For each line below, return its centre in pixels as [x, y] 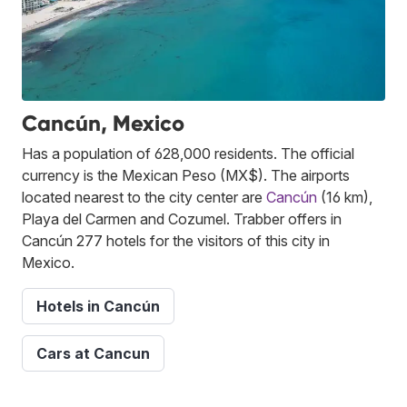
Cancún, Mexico [103, 123]
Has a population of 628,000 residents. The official [188, 153]
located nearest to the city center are [144, 197]
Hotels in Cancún [98, 306]
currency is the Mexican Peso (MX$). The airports [186, 175]
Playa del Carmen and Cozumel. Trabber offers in [182, 218]
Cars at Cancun [93, 353]
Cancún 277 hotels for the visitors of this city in [176, 240]
